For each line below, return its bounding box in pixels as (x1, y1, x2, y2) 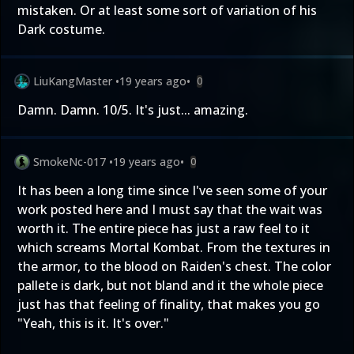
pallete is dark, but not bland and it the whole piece (17, 277, 323, 294)
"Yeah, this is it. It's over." (17, 314, 169, 332)
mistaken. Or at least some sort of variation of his (17, 2, 317, 19)
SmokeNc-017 (33, 154, 106, 169)
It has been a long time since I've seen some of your (17, 182, 327, 199)
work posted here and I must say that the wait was (17, 201, 322, 218)
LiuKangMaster (33, 73, 112, 88)
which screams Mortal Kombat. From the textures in (17, 239, 330, 256)
